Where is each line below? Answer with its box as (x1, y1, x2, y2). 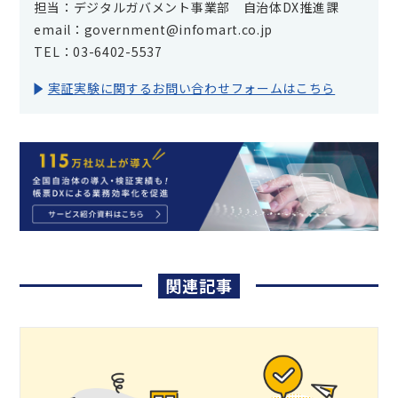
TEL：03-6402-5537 (34, 43, 163, 61)
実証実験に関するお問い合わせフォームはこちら (47, 79, 336, 98)
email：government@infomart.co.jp (34, 20, 274, 39)
